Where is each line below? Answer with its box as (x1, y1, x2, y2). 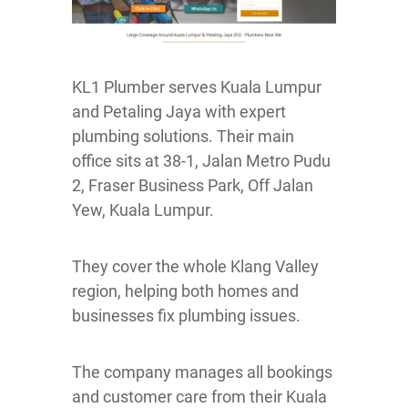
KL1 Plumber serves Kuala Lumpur (72, 76, 321, 97)
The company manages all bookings (72, 362, 332, 382)
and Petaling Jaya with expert (72, 101, 286, 121)
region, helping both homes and (72, 280, 299, 301)
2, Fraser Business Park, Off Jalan (72, 175, 313, 195)
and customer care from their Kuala (72, 386, 327, 406)
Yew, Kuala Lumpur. (72, 199, 214, 219)
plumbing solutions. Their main (72, 126, 294, 146)
